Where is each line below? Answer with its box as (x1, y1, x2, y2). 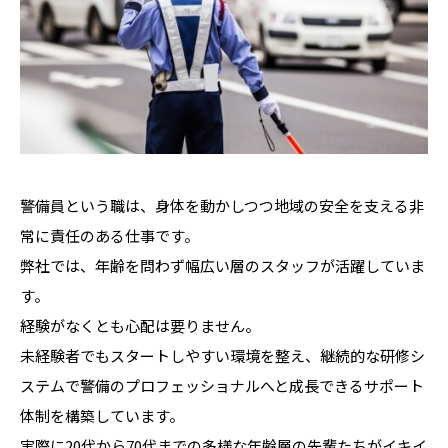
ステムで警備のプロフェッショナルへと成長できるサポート (20, 374, 424, 396)
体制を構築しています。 (20, 404, 184, 426)
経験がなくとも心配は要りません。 (20, 314, 260, 336)
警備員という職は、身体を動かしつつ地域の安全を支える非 (20, 194, 424, 216)
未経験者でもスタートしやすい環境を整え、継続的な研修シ (20, 344, 425, 366)
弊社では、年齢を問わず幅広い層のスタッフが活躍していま (20, 254, 425, 276)
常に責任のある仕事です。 (20, 224, 199, 246)
